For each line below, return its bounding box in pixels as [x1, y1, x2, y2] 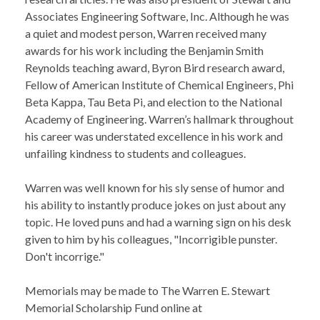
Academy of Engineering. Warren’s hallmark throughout [25, 112, 294, 126]
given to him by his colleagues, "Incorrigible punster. [25, 232, 277, 246]
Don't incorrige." [25, 249, 104, 264]
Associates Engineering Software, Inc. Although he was [25, 9, 289, 24]
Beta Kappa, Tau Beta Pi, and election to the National [25, 95, 282, 109]
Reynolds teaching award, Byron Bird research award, [25, 61, 284, 75]
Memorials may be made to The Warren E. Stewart [25, 284, 270, 298]
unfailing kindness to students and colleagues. [25, 146, 246, 161]
